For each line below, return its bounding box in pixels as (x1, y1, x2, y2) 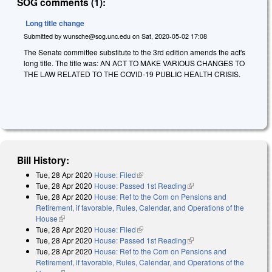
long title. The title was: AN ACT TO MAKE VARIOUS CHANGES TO (24, 57, 245, 68)
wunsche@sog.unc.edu (63, 31, 131, 41)
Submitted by (24, 31, 63, 41)
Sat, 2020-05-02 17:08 (141, 31, 207, 41)
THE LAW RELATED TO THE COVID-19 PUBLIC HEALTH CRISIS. (24, 68, 240, 79)
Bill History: (17, 153, 70, 168)
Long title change (25, 18, 84, 29)
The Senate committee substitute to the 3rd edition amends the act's (24, 46, 245, 57)
